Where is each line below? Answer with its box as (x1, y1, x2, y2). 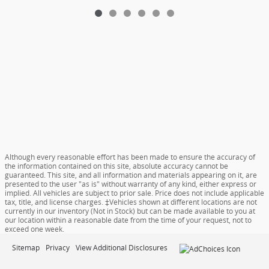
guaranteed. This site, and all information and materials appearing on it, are (5, 170, 257, 181)
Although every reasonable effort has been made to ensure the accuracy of (5, 152, 255, 163)
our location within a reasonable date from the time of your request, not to (5, 215, 252, 226)
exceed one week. (5, 224, 64, 235)
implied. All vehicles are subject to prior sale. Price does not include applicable (5, 188, 264, 199)
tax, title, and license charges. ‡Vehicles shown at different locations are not (5, 197, 257, 208)
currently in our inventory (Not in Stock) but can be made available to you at (5, 206, 255, 217)
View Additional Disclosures (76, 243, 168, 253)
